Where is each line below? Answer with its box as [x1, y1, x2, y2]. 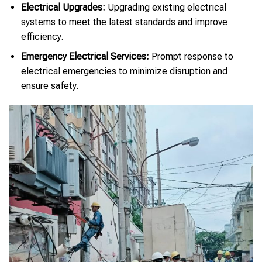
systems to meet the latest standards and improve [20, 16, 227, 27]
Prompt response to [149, 51, 233, 63]
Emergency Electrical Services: [20, 51, 149, 63]
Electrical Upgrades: [20, 1, 105, 13]
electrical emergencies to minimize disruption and [20, 65, 227, 77]
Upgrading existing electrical [105, 1, 226, 13]
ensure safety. [20, 80, 78, 92]
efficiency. [20, 30, 63, 42]
